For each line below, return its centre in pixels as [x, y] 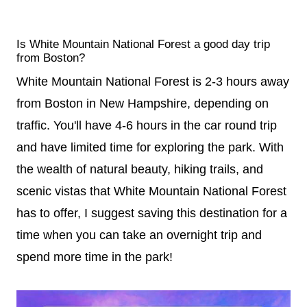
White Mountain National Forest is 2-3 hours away [153, 82]
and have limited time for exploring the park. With [150, 147]
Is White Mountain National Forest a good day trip [143, 44]
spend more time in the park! [95, 257]
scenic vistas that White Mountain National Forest [151, 191]
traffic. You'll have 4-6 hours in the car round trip [147, 125]
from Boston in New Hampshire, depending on [143, 103]
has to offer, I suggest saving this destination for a [152, 213]
